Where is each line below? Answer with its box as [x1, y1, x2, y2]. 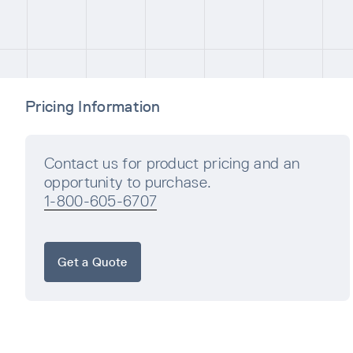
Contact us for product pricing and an [44, 154, 300, 172]
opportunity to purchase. [44, 173, 212, 191]
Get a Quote [58, 255, 128, 270]
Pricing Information [25, 97, 161, 115]
